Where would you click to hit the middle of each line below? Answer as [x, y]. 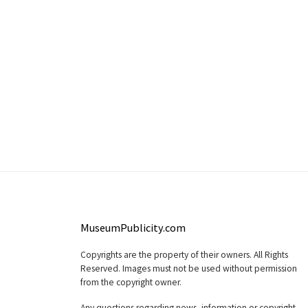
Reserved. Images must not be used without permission [189, 269]
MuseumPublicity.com [133, 228]
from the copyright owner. [131, 283]
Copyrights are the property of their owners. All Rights [184, 255]
